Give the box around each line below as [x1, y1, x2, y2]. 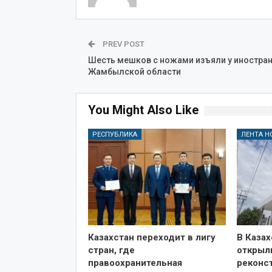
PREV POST [100, 39, 144, 49]
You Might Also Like [87, 103, 199, 118]
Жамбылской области [87, 67, 181, 77]
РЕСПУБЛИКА [92, 131, 137, 139]
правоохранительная [87, 257, 182, 269]
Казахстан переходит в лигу [87, 232, 216, 243]
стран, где [87, 245, 135, 256]
